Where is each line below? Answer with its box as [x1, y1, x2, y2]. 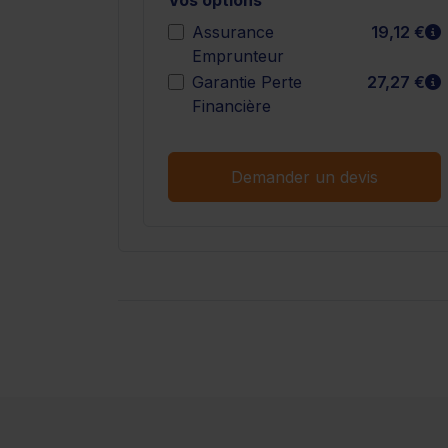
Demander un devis [231, 166, 378, 187]
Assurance [192, 21, 274, 42]
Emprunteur [192, 45, 284, 66]
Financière [192, 95, 271, 116]
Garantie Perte [192, 71, 302, 92]
